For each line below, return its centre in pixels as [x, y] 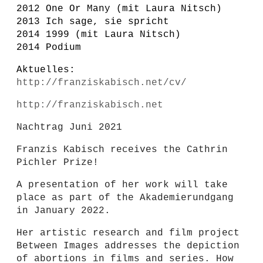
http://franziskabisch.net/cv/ [102, 83]
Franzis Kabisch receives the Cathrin [122, 150]
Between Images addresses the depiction [128, 246]
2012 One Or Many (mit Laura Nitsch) [119, 9]
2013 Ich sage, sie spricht [93, 22]
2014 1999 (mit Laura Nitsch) [99, 35]
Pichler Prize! [58, 163]
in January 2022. [63, 211]
